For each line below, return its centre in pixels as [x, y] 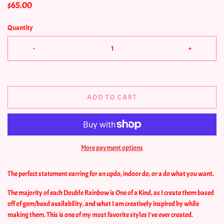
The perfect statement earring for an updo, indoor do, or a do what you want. [111, 173]
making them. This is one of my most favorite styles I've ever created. [100, 214]
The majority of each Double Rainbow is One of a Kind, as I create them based [111, 192]
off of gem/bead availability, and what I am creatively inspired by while [103, 203]
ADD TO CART [112, 97]
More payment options [112, 147]
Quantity [20, 27]
